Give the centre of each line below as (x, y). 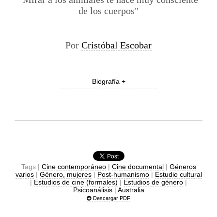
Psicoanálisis (93, 190)
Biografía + (108, 81)
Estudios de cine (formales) (76, 182)
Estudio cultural (178, 174)
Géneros (183, 167)
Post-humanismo (123, 174)
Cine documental (138, 167)
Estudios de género (153, 182)
